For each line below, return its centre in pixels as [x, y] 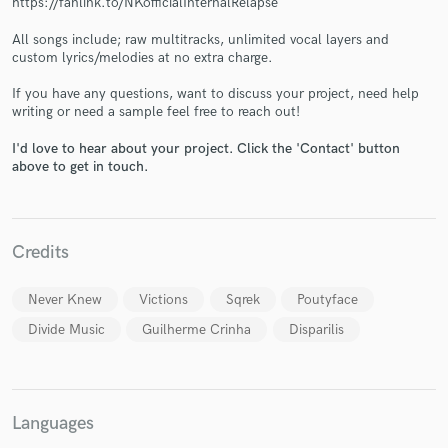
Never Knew [65, 299]
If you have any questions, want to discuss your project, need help [215, 94]
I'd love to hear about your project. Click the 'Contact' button [206, 148]
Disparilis [316, 329]
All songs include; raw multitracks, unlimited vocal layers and [200, 39]
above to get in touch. [80, 166]
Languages [53, 424]
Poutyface [327, 299]
